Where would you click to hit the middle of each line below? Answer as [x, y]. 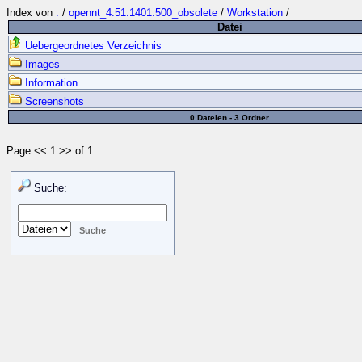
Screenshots [53, 101]
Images [41, 64]
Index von [31, 13]
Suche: [49, 188]
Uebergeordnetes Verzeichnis [92, 46]
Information [50, 83]
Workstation [255, 13]
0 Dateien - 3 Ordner [229, 118]
